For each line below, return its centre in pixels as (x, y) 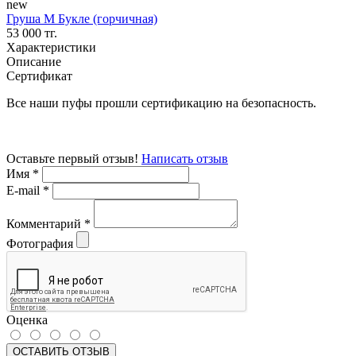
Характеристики (51, 47)
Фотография (40, 243)
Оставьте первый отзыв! (74, 158)
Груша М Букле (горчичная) (82, 18)
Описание (34, 61)
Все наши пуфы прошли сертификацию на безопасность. (161, 103)
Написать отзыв (185, 158)
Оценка (27, 319)
